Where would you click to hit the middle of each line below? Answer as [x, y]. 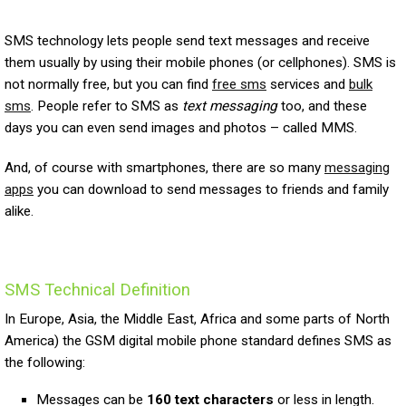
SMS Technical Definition [97, 289]
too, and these [322, 106]
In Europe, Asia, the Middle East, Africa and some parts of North [197, 319]
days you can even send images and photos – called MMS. [181, 127]
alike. [19, 211]
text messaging [230, 106]
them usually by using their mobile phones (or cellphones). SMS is [200, 62]
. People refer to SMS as [106, 106]
